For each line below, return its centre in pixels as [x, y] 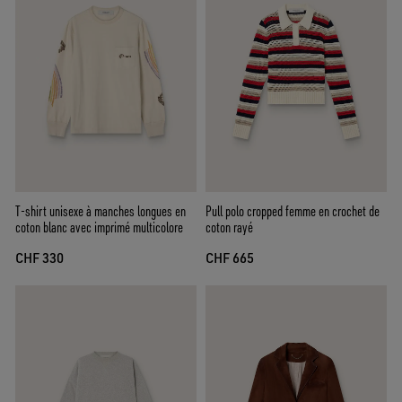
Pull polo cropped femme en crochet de [293, 211]
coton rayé [229, 227]
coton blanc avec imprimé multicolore [99, 227]
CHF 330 [39, 258]
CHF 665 [230, 258]
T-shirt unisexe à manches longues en [100, 211]
